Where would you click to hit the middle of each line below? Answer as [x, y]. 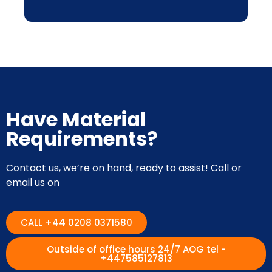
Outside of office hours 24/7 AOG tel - [136, 250]
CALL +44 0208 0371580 [76, 223]
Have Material [76, 119]
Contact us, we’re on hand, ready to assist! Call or [124, 168]
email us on [33, 182]
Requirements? [82, 138]
